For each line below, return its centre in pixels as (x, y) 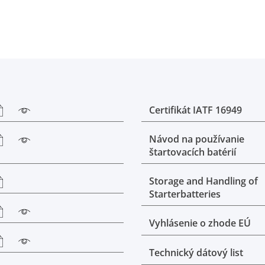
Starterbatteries (185, 194)
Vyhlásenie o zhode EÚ (200, 223)
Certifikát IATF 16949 (195, 110)
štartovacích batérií (193, 152)
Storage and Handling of (203, 181)
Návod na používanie (197, 139)
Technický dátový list (196, 253)
